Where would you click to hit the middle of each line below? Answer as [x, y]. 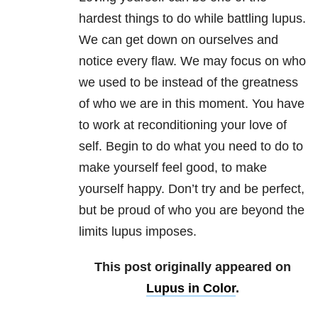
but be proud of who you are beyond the [192, 210]
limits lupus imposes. [138, 232]
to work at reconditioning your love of [183, 125]
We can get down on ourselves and [179, 40]
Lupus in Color [191, 289]
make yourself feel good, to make [173, 168]
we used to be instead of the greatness [188, 83]
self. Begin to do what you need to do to [191, 147]
